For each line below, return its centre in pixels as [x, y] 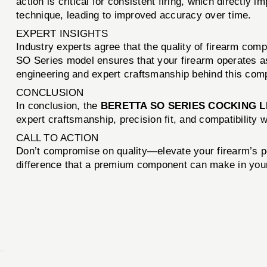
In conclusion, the [58, 105]
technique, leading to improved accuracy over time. [134, 15]
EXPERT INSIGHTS [62, 33]
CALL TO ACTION [58, 138]
